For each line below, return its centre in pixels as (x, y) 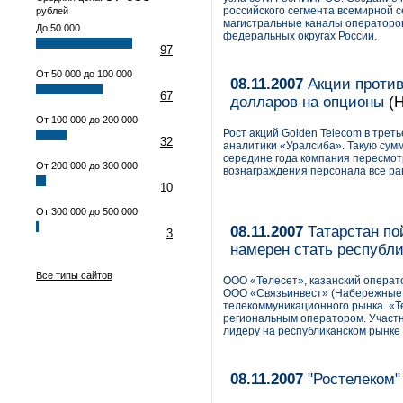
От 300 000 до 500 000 (87, 211)
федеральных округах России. (300, 36)
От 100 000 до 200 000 (87, 120)
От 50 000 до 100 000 (84, 74)
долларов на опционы (307, 102)
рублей (52, 11)
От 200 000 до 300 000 (87, 166)
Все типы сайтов (74, 275)
